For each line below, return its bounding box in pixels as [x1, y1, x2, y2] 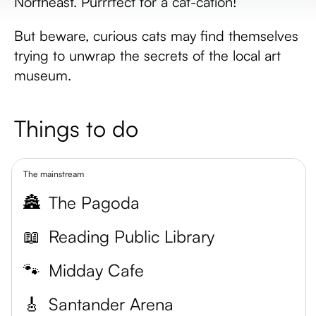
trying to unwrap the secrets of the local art [14, 47, 281, 64]
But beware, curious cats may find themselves [14, 27, 298, 44]
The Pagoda [49, 192, 140, 213]
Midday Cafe [49, 260, 144, 281]
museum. [14, 66, 71, 84]
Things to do [14, 114, 138, 142]
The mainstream [23, 169, 84, 179]
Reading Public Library [49, 226, 214, 247]
